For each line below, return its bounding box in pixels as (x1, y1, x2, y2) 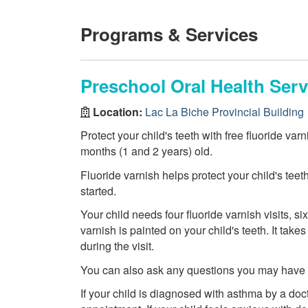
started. (80, 182, 116, 199)
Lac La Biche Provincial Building (145, 103, 304, 120)
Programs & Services (80, 21, 258, 47)
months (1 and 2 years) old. (80, 143, 212, 159)
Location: (90, 103, 145, 120)
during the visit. (80, 238, 154, 254)
